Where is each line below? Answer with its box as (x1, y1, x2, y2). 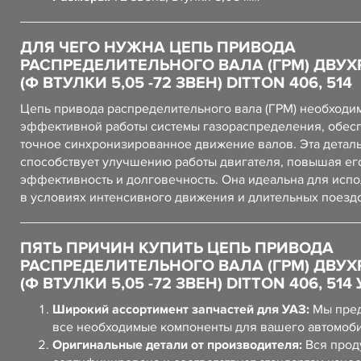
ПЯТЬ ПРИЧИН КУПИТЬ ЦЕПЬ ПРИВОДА (20, 239, 334, 258)
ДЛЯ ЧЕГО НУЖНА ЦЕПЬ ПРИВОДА (20, 38, 296, 57)
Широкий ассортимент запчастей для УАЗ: (52, 301, 309, 317)
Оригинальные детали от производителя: (52, 337, 302, 353)
